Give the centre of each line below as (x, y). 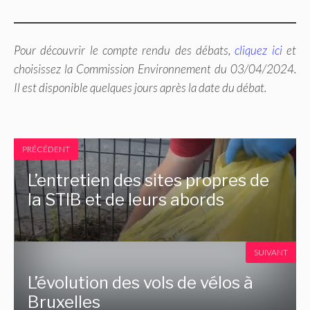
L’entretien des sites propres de (149, 180)
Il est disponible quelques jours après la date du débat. (140, 88)
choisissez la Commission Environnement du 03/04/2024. (155, 69)
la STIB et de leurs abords (126, 199)
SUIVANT (271, 252)
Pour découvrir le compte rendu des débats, (125, 51)
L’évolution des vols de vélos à (141, 283)
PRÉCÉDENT (46, 149)
